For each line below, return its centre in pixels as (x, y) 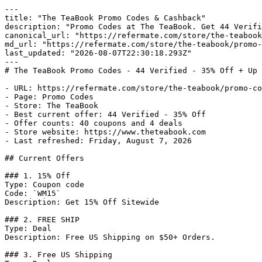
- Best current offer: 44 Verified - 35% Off (105, 114)
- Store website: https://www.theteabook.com (105, 132)
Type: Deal (28, 228)
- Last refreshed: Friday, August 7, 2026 (98, 141)
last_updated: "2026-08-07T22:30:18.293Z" (98, 53)
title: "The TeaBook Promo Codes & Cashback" (105, 18)
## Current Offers (44, 158)
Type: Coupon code (44, 185)
